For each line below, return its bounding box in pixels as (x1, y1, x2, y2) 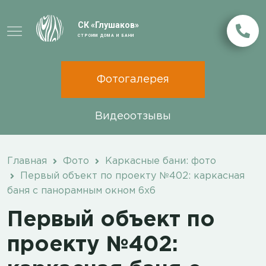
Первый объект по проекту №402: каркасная (17, 172, 245, 181)
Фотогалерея (97, 75, 169, 84)
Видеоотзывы (95, 112, 171, 121)
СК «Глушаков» (78, 20, 139, 30)
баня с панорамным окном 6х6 (7, 186, 156, 196)
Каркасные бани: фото (105, 157, 216, 166)
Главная (7, 157, 47, 166)
